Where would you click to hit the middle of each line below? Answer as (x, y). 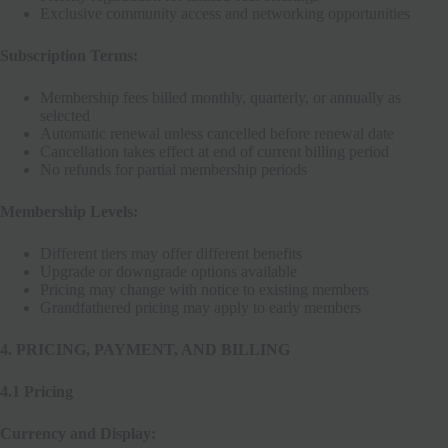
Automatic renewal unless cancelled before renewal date (217, 133)
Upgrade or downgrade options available (168, 271)
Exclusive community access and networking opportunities (225, 13)
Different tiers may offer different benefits (171, 253)
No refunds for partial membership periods (173, 169)
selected (65, 115)
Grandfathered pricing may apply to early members (200, 307)
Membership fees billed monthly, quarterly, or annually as (220, 97)
